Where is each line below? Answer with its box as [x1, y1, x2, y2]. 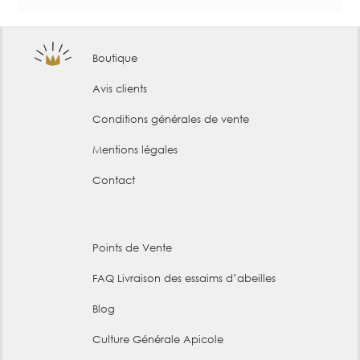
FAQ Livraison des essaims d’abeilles [92, 271, 276, 285]
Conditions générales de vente [92, 112, 250, 126]
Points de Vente [92, 240, 173, 255]
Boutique [92, 51, 138, 65]
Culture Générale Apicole [92, 332, 224, 346]
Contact [92, 173, 136, 187]
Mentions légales [92, 142, 178, 157]
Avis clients [92, 81, 148, 96]
